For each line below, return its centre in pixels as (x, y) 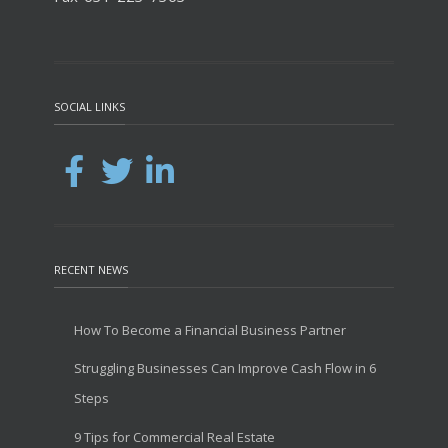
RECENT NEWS (91, 269)
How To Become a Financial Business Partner (210, 330)
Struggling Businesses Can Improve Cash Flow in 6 (225, 368)
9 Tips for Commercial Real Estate (174, 437)
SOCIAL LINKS (89, 106)
